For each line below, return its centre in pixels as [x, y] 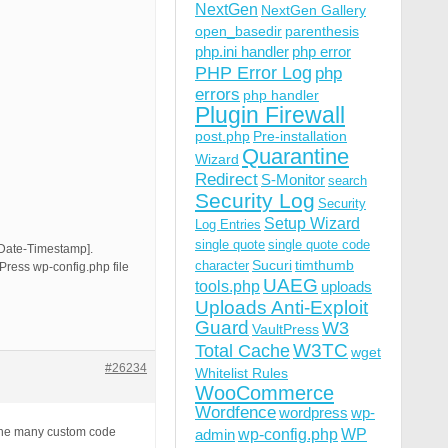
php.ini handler [242, 51]
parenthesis [322, 31]
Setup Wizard [312, 223]
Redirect [226, 179]
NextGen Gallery [313, 10]
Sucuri [272, 265]
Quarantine [295, 156]
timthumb [324, 265]
